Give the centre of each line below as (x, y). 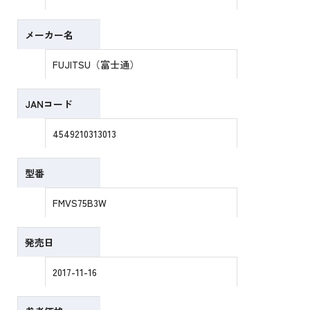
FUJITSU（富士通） (96, 65)
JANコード (49, 104)
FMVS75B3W (80, 203)
